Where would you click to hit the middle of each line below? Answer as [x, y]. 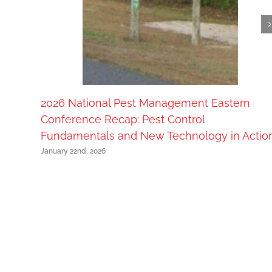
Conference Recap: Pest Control [123, 120]
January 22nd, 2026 [73, 151]
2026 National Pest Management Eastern [145, 103]
